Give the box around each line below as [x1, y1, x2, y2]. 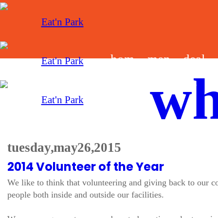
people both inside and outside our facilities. [7, 190, 164, 200]
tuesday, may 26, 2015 [7, 140, 121, 155]
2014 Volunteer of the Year [7, 159, 164, 175]
